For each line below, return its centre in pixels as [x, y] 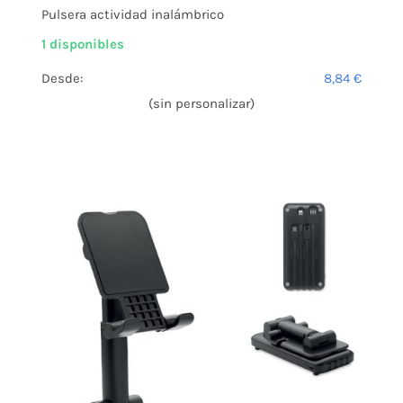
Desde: [62, 79]
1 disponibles [83, 45]
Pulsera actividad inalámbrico [133, 15]
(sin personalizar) [201, 104]
